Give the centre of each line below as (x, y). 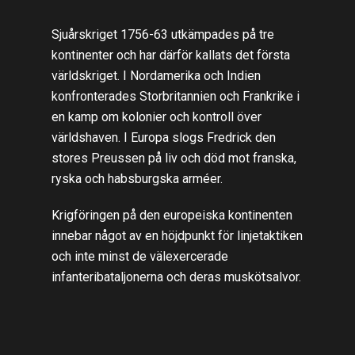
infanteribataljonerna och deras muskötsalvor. (176, 277)
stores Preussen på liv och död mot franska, (174, 158)
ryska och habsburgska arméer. (137, 179)
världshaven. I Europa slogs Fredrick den (163, 138)
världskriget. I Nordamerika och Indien (156, 76)
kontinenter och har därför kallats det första (170, 55)
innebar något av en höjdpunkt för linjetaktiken (177, 236)
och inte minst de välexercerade (139, 257)
